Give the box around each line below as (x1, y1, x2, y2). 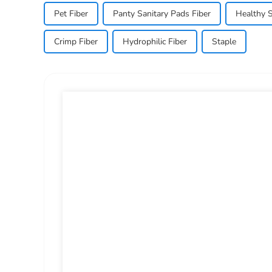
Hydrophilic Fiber (123, 35, 187, 47)
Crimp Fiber (54, 35, 98, 47)
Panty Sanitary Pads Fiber (113, 7, 211, 19)
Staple (212, 35, 236, 47)
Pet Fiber (54, 7, 88, 19)
